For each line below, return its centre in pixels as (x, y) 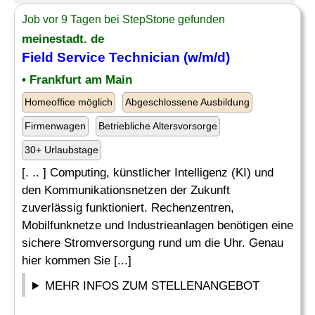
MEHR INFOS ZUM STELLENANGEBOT (153, 286)
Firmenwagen (55, 126)
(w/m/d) (205, 57)
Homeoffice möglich (69, 102)
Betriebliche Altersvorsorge (158, 126)
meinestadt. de (63, 39)
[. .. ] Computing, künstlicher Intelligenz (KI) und (148, 173)
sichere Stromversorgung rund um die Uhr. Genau (153, 243)
